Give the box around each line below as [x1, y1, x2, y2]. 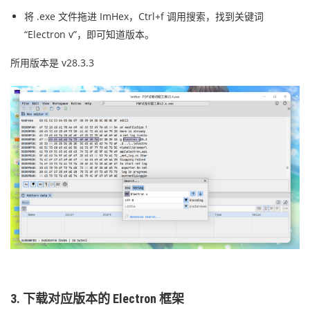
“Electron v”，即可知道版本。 [24, 28, 154, 42]
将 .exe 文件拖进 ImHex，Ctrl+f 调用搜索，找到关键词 [24, 10, 264, 24]
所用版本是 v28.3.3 [10, 56, 94, 70]
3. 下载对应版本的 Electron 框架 [10, 291, 184, 306]
